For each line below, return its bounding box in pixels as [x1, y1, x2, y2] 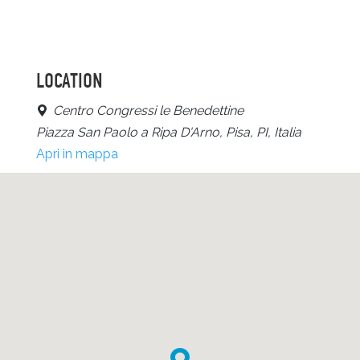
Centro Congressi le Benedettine [52, 102, 243, 118]
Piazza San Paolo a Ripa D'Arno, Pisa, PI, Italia [35, 124, 301, 140]
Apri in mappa [35, 145, 118, 162]
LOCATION [35, 68, 103, 93]
